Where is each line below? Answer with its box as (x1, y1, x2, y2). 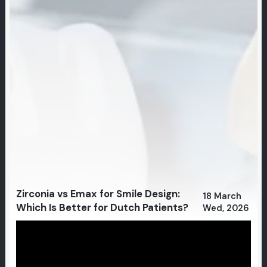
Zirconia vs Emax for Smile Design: (15, 187, 180, 200)
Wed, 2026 (203, 202, 250, 214)
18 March (203, 190, 242, 202)
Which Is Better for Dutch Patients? (15, 200, 188, 214)
